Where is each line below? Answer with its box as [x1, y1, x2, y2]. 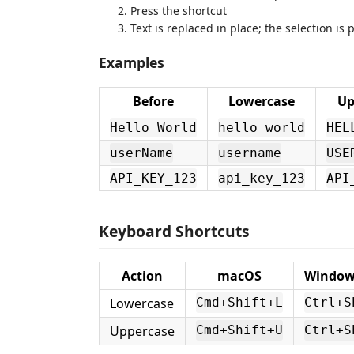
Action [122, 266, 163, 284]
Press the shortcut [130, 3, 227, 18]
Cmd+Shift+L [196, 295, 283, 311]
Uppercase [110, 322, 175, 340]
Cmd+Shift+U [196, 322, 283, 338]
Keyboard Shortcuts [99, 220, 250, 242]
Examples [99, 52, 164, 72]
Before [133, 92, 174, 110]
